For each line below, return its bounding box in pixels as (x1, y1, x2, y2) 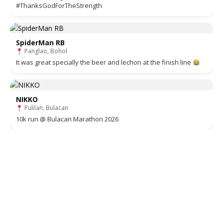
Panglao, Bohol (22, 47, 67, 56)
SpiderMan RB (16, 38, 65, 48)
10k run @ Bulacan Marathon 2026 (16, 114, 118, 124)
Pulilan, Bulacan (22, 104, 68, 112)
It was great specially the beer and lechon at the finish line (16, 58, 193, 67)
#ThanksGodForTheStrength (16, 1, 102, 10)
